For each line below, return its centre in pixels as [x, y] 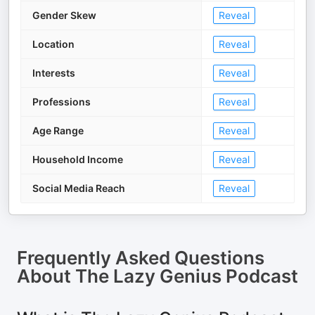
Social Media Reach [79, 188]
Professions [62, 102]
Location [53, 44]
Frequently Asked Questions [141, 258]
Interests [54, 73]
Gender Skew [64, 15]
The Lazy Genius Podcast [187, 276]
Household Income [78, 160]
